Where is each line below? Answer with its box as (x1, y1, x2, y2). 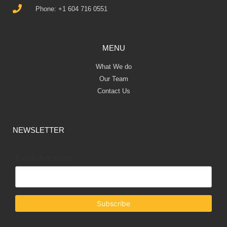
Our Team (99, 74, 128, 83)
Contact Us (97, 87, 130, 95)
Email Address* (15, 153, 74, 164)
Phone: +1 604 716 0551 (35, 5, 107, 13)
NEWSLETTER (13, 125, 64, 134)
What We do (95, 62, 132, 70)
